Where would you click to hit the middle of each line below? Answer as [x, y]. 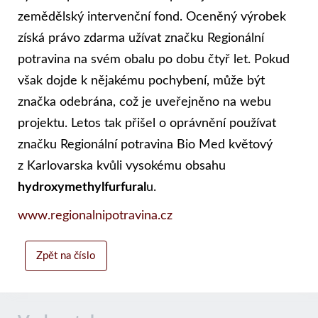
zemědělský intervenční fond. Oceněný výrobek [152, 17]
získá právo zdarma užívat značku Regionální [141, 38]
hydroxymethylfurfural [82, 187]
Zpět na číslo [66, 256]
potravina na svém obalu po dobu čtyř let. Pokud [154, 60]
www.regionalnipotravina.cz [95, 216]
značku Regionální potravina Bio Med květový [145, 145]
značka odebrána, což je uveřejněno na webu [144, 102]
